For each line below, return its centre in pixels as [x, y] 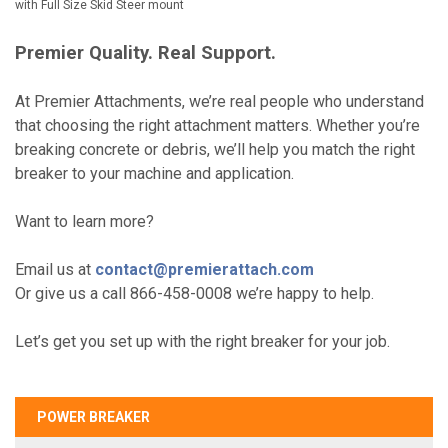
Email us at [55, 269]
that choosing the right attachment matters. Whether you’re [217, 125]
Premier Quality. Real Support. [145, 52]
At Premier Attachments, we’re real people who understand [219, 101]
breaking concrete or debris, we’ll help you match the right [215, 149]
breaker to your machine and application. [154, 173]
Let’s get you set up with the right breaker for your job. [202, 341]
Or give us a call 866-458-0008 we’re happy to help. [194, 293]
